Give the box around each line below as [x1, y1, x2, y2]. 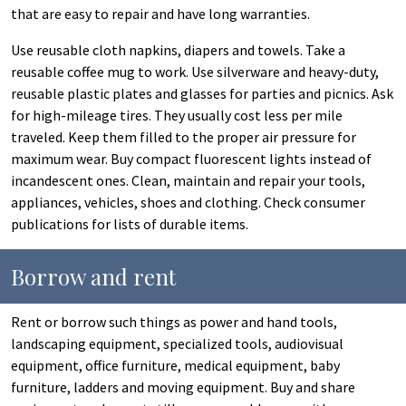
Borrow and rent [11, 262, 176, 291]
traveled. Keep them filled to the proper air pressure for [11, 128, 356, 146]
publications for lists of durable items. [11, 215, 248, 233]
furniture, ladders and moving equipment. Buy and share [11, 378, 355, 396]
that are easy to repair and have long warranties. [11, 5, 310, 23]
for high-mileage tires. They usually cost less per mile [11, 106, 343, 124]
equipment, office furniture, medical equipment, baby [11, 356, 340, 374]
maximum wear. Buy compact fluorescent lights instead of [11, 150, 372, 168]
